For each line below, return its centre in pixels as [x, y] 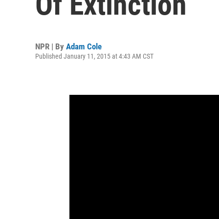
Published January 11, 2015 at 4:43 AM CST [94, 56]
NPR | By [51, 46]
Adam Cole [84, 46]
